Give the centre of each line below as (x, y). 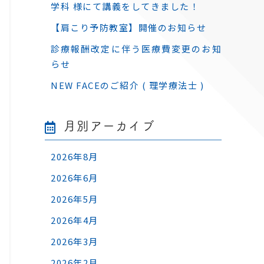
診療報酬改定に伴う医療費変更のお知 (136, 49)
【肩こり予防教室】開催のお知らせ (128, 27)
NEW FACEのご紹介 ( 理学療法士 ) (127, 85)
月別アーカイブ (109, 125)
